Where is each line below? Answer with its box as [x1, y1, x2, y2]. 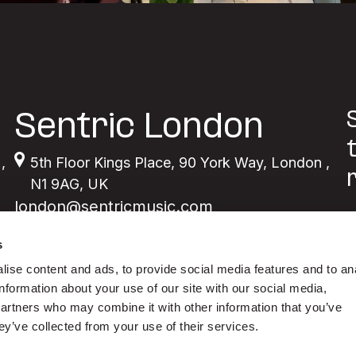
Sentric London [14, 113, 265, 145]
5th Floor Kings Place [30, 154, 172, 171]
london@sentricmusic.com [14, 197, 214, 216]
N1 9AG [30, 176, 80, 192]
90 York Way [179, 154, 264, 171]
